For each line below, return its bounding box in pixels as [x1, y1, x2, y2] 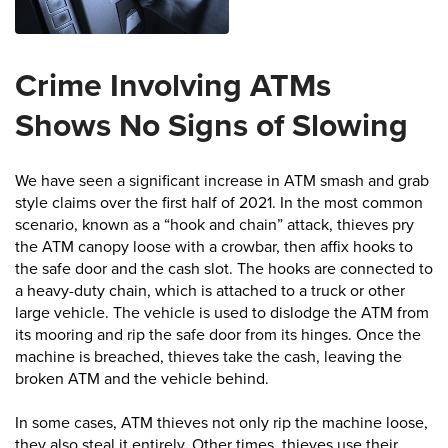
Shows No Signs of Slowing [15, 107, 408, 145]
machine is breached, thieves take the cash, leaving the [15, 347, 402, 367]
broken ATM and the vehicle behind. [15, 369, 269, 389]
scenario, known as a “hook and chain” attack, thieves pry [15, 215, 414, 235]
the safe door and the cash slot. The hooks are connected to [15, 259, 433, 279]
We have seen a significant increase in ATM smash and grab [15, 171, 429, 191]
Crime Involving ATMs [15, 67, 331, 105]
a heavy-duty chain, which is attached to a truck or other [15, 281, 405, 301]
